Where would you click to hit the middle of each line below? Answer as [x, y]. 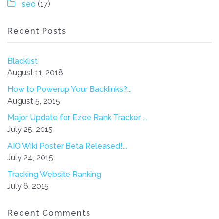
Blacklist [22, 61]
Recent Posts [37, 31]
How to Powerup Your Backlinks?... [69, 89]
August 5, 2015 [34, 101]
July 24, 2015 [30, 157]
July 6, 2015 [28, 186]
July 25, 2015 [30, 129]
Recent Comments [49, 212]
